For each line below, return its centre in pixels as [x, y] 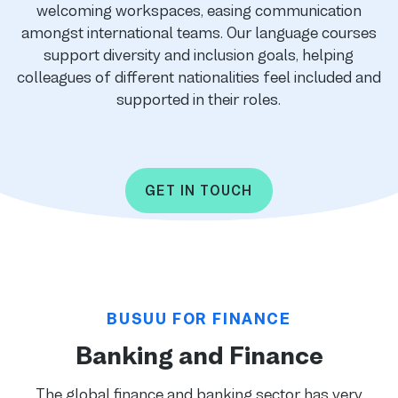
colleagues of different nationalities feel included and [199, 77]
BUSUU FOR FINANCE [199, 318]
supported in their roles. [199, 99]
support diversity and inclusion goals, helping [199, 55]
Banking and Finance [199, 355]
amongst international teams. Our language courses [199, 32]
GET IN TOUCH [199, 190]
